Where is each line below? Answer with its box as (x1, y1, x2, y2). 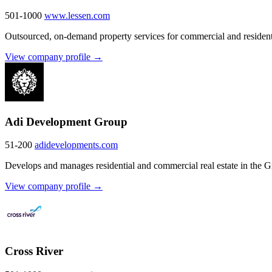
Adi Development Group (5, 115, 127, 128)
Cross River (5, 245, 63, 258)
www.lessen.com (44, 10, 110, 21)
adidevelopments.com (35, 140, 118, 151)
